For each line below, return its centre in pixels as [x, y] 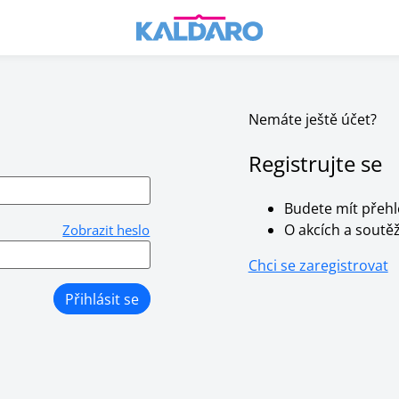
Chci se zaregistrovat [318, 265]
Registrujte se [315, 163]
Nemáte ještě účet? [312, 119]
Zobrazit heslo [106, 230]
